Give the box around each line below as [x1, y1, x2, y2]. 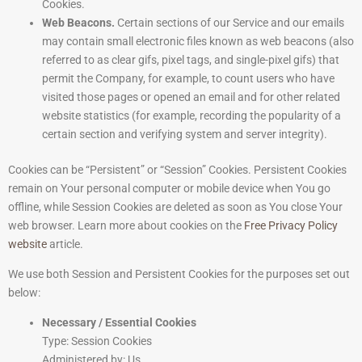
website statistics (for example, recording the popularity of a [42, 109, 341, 123]
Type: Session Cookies [42, 335, 152, 348]
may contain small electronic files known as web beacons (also [42, 35, 354, 48]
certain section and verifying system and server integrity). [42, 128, 327, 141]
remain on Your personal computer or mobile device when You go [8, 182, 330, 196]
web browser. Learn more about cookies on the [8, 219, 244, 233]
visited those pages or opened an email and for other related [42, 90, 340, 104]
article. [47, 238, 83, 251]
